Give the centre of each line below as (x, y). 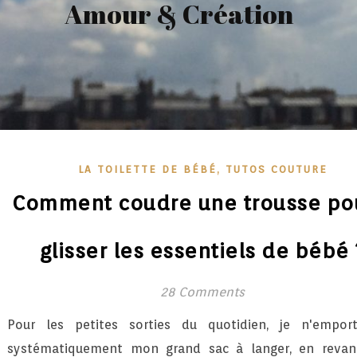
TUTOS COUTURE (276, 169)
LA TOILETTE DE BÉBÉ (147, 169)
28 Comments (202, 292)
